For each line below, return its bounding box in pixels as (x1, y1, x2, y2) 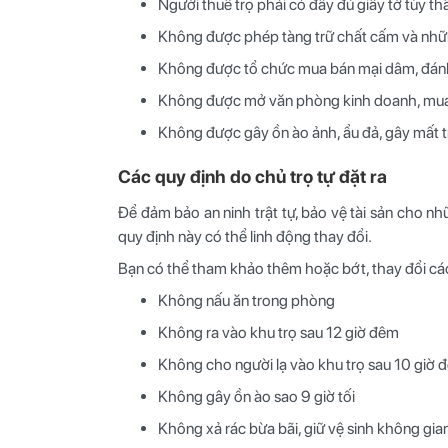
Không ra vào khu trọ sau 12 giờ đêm (158, 322, 399, 342)
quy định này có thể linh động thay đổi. (118, 226, 375, 246)
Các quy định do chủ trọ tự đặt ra (118, 165, 387, 187)
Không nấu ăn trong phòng (158, 290, 335, 310)
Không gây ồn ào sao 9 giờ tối (158, 386, 355, 406)
